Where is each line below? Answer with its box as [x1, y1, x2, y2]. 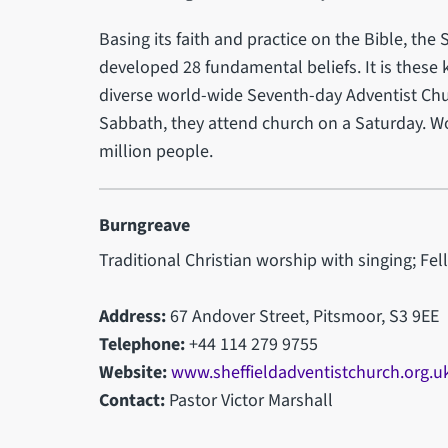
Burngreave [98, 212, 190, 238]
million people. [98, 138, 213, 164]
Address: [98, 303, 166, 329]
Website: [98, 359, 167, 385]
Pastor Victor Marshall [164, 387, 333, 413]
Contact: [98, 387, 165, 413]
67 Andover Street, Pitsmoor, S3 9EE [165, 303, 439, 329]
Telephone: [98, 331, 185, 357]
